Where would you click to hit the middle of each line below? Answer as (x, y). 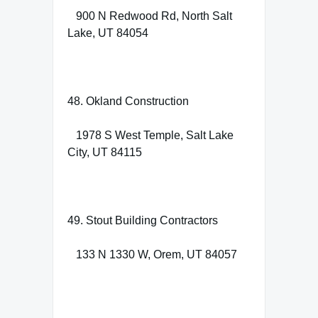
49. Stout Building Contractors (143, 220)
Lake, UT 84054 (108, 33)
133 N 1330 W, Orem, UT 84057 (152, 254)
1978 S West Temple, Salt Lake (150, 135)
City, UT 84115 (105, 152)
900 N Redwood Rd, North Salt (150, 16)
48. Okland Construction (128, 101)
